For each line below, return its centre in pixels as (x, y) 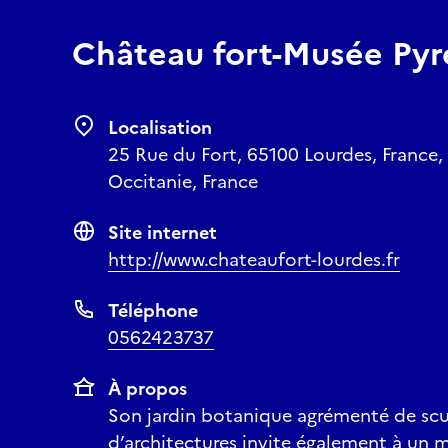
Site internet (162, 232)
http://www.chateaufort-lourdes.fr (254, 259)
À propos (147, 388)
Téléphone (153, 310)
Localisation (160, 127)
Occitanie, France (183, 181)
